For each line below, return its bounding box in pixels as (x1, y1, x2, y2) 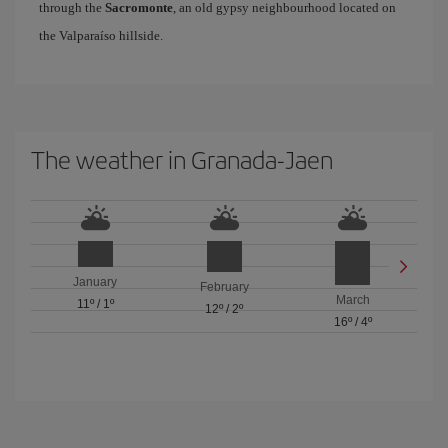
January (73, 275, 118, 290)
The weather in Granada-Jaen (31, 142, 333, 176)
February (199, 279, 249, 294)
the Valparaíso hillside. (39, 28, 163, 43)
